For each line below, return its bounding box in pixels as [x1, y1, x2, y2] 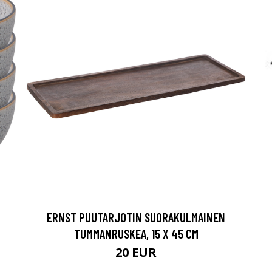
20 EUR [115, 244, 157, 260]
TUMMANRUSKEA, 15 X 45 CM [73, 226, 199, 241]
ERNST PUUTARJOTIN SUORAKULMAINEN [47, 209, 225, 225]
